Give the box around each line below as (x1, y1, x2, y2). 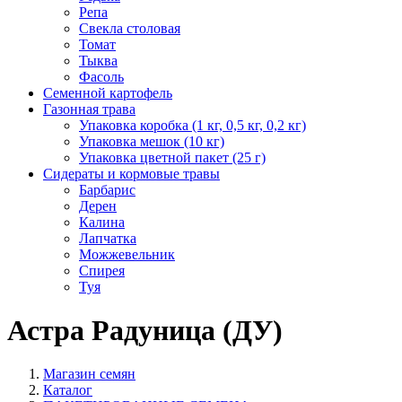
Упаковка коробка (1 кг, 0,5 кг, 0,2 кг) (79, 117, 306, 133)
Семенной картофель (43, 84, 172, 100)
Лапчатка (79, 230, 136, 246)
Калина (79, 214, 125, 230)
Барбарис (79, 181, 135, 197)
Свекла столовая (79, 20, 180, 36)
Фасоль (79, 68, 124, 84)
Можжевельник (79, 246, 175, 262)
